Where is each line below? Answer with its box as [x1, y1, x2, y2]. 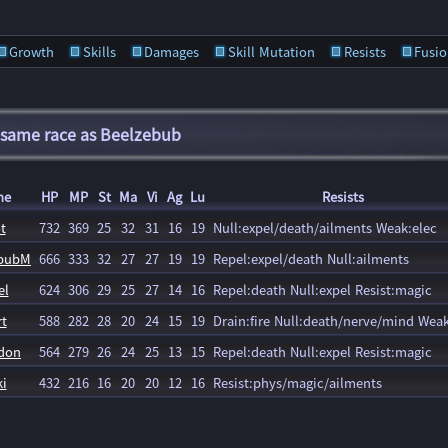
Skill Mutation [227, 42, 315, 61]
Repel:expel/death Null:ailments [213, 249, 409, 268]
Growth [9, 42, 55, 61]
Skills [82, 42, 116, 61]
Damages [144, 42, 200, 61]
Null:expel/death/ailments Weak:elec [213, 218, 437, 237]
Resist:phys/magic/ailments [213, 373, 382, 392]
